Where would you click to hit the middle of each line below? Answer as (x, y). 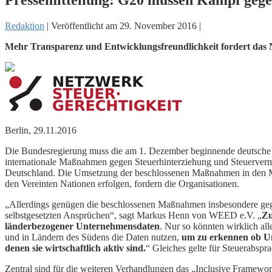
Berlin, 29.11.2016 (41, 130)
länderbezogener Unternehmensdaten (82, 226)
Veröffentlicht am (84, 25)
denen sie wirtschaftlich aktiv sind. (75, 248)
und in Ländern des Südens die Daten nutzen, (93, 237)
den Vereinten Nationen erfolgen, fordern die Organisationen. (122, 183)
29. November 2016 (158, 25)
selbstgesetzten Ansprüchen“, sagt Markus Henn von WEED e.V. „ (133, 215)
